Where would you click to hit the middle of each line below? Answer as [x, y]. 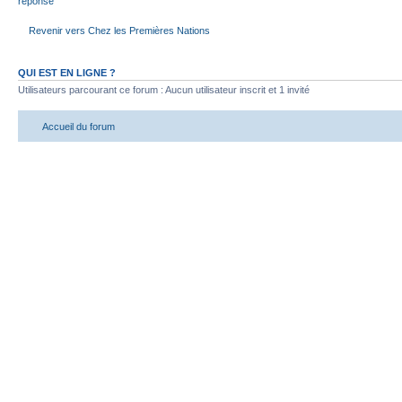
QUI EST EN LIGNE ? [67, 72]
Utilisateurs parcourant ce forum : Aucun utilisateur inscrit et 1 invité [164, 89]
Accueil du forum [79, 127]
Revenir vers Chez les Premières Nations [119, 31]
